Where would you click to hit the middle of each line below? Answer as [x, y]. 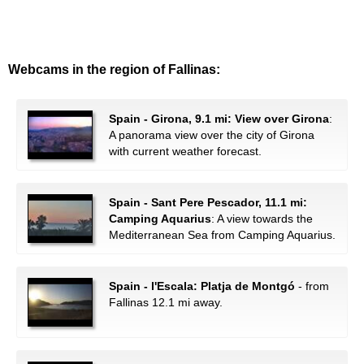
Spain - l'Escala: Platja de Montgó [202, 286]
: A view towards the [262, 219]
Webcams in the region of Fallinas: [114, 69]
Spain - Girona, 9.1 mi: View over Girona [219, 119]
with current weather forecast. [185, 151]
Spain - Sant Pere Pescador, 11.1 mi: [208, 202]
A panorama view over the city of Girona [212, 135]
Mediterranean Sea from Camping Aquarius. [222, 235]
